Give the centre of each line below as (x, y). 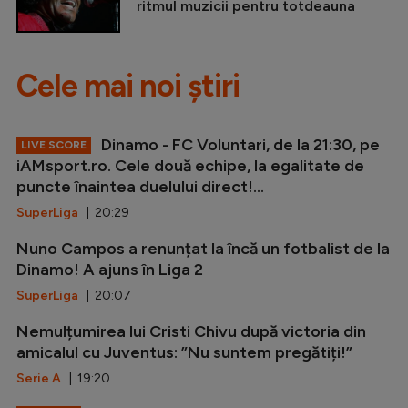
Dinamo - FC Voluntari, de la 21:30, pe (239, 144)
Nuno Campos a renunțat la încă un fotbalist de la (203, 248)
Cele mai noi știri (128, 86)
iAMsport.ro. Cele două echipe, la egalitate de (190, 165)
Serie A (39, 378)
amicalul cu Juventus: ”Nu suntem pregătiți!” (184, 352)
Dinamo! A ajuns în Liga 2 (110, 269)
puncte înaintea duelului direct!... (140, 186)
